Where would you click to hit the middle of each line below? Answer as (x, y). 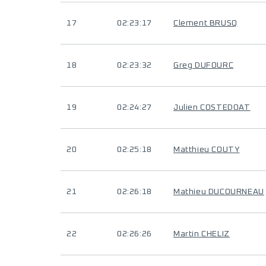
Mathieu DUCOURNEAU (219, 192)
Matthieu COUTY (207, 150)
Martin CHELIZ (202, 234)
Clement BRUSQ (205, 23)
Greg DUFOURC (204, 65)
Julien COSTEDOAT (212, 107)
